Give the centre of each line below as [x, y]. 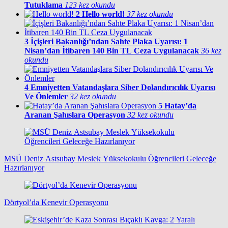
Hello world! [103, 14]
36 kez [211, 50]
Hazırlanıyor [24, 167]
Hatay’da [180, 105]
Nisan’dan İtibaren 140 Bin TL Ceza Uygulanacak [112, 50]
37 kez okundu [150, 14]
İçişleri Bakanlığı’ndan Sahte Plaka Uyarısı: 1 [109, 41]
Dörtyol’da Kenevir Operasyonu [56, 202]
